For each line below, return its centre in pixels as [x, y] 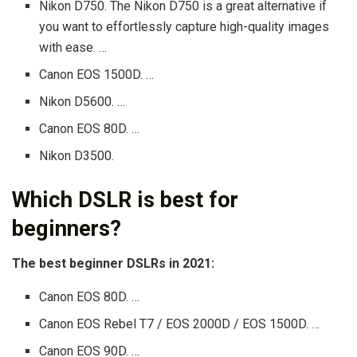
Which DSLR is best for [125, 200]
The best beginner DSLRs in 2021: [113, 264]
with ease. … [73, 47]
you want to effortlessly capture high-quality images [184, 26]
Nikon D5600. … [82, 101]
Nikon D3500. [77, 155]
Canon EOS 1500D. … [97, 74]
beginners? [67, 228]
